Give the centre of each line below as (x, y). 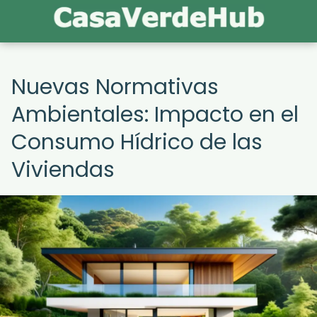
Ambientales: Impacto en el (155, 115)
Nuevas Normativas (115, 87)
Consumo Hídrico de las (137, 142)
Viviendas (63, 170)
